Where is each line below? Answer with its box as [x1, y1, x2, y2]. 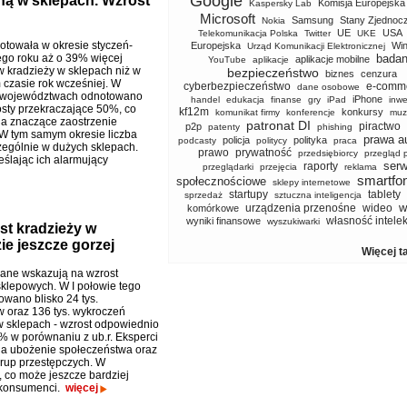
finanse [271, 94, 302, 104]
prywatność [235, 146, 292, 159]
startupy [229, 188, 268, 201]
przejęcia [260, 162, 297, 172]
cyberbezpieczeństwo [184, 80, 291, 93]
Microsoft [199, 11, 255, 26]
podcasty [178, 135, 216, 145]
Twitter [303, 28, 331, 38]
